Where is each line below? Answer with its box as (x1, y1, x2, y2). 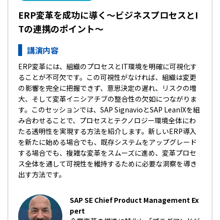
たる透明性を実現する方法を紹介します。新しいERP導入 (18, 126, 196, 136)
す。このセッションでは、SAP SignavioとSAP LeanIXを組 (18, 105, 200, 114)
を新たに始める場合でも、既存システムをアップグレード (18, 137, 197, 147)
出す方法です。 (18, 169, 66, 179)
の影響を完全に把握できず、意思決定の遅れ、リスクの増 (18, 83, 196, 93)
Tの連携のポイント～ (18, 22, 104, 35)
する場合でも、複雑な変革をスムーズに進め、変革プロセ (18, 148, 196, 158)
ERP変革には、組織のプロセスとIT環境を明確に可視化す (18, 61, 197, 71)
